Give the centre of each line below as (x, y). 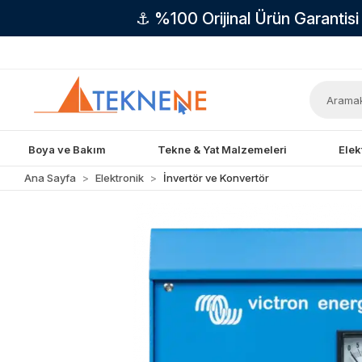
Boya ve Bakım (67, 149)
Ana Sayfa (51, 178)
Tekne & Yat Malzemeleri (223, 149)
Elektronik (120, 178)
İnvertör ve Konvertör (217, 178)
